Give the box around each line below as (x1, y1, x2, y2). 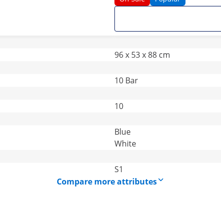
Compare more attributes (56, 176, 157, 187)
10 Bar (114, 75, 138, 86)
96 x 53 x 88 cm (114, 49, 170, 60)
